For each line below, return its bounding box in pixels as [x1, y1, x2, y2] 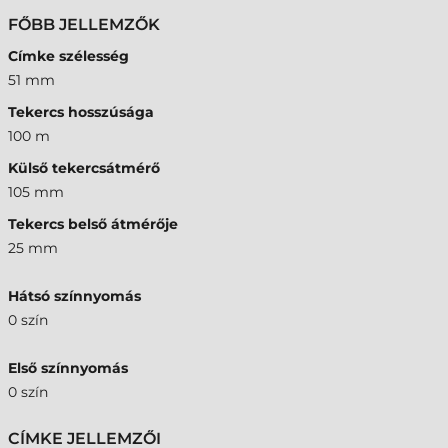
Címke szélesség [8, 47, 129, 65]
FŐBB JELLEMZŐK [8, 15, 160, 34]
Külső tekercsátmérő [8, 159, 160, 177]
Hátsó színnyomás [8, 287, 141, 305]
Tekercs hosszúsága [8, 103, 154, 121]
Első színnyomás [8, 359, 128, 377]
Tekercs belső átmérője [8, 215, 178, 233]
